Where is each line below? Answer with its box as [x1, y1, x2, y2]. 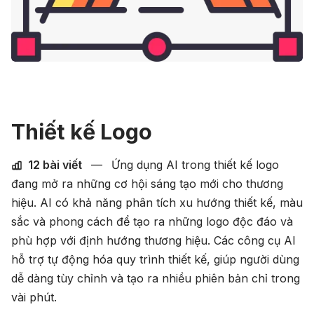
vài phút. [11, 290, 57, 305]
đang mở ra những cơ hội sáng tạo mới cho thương [11, 177, 283, 191]
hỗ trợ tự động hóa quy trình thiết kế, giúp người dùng [11, 252, 299, 267]
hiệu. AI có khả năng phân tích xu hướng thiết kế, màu [11, 196, 303, 210]
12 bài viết [28, 158, 82, 172]
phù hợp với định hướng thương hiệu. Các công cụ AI [11, 233, 296, 248]
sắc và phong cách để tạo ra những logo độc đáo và [11, 214, 293, 229]
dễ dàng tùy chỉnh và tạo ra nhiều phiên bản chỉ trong [11, 271, 300, 286]
